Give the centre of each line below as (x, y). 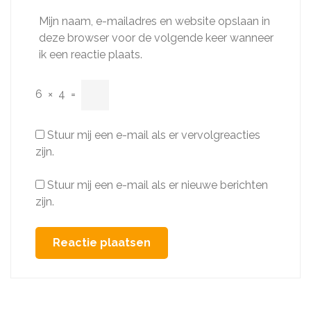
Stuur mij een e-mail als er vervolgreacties (154, 135)
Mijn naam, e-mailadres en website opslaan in (154, 21)
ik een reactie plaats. (91, 54)
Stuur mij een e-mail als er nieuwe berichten (158, 185)
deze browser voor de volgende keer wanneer (156, 38)
